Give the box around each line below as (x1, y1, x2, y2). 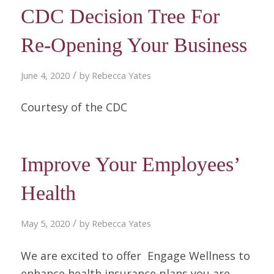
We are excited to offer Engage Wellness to (20, 248, 250, 263)
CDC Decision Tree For (20, 4, 220, 28)
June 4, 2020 (20, 68, 70, 81)
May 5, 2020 (20, 217, 70, 230)
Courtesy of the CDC (20, 100, 127, 115)
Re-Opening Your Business (20, 33, 247, 56)
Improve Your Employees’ (20, 153, 239, 176)
